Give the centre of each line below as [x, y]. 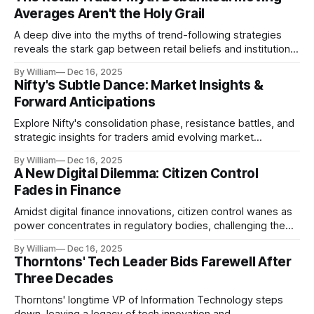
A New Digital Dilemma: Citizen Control [136, 173]
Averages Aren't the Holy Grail [110, 13]
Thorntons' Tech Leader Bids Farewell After [153, 261]
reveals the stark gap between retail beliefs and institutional [156, 49]
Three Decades [64, 278]
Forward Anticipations [85, 102]
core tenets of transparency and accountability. [126, 239]
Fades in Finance [68, 190]
